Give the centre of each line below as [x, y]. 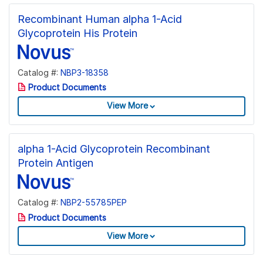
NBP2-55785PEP [94, 203]
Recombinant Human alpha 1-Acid [100, 19]
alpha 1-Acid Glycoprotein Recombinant [114, 149]
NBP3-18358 [85, 72]
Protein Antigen [55, 163]
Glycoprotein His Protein [77, 33]
